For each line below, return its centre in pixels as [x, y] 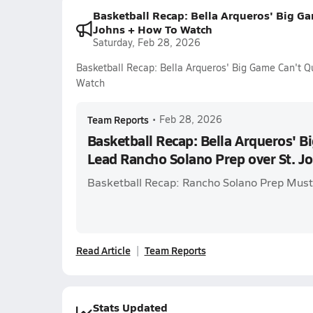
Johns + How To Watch [152, 29]
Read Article [103, 250]
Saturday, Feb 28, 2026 [146, 42]
